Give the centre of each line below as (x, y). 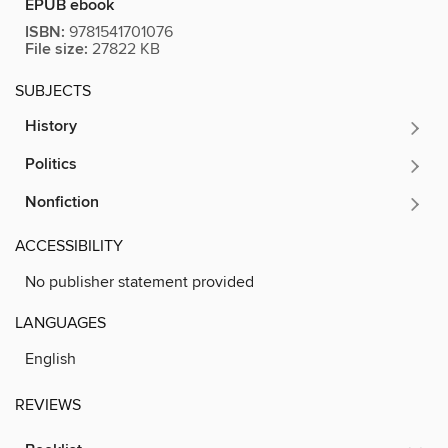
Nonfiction (62, 202)
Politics (51, 164)
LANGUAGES (60, 322)
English (50, 358)
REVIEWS (48, 404)
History (51, 126)
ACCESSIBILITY (69, 245)
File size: (56, 49)
